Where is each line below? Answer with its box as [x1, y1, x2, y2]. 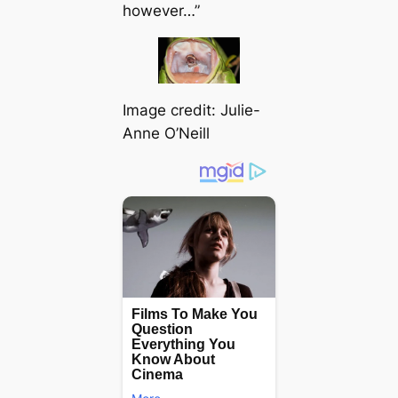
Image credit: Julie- [122, 100, 260, 119]
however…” [122, 2, 200, 20]
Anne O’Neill [122, 123, 210, 142]
